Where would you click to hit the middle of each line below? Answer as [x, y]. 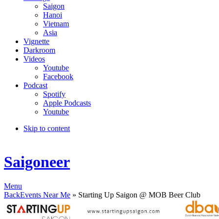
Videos [34, 59]
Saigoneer [37, 162]
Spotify [54, 94]
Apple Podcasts [67, 103]
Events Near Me [45, 195]
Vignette [36, 41]
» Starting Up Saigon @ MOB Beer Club [135, 195]
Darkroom [39, 50]
